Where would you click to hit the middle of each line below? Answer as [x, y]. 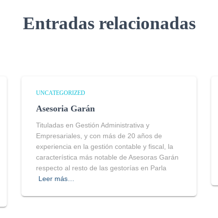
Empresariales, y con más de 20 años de [99, 136]
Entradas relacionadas [109, 23]
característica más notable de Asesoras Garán [107, 157]
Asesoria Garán [65, 109]
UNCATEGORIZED [61, 93]
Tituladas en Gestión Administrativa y [93, 125]
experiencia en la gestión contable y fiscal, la [105, 146]
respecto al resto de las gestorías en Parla [101, 168]
